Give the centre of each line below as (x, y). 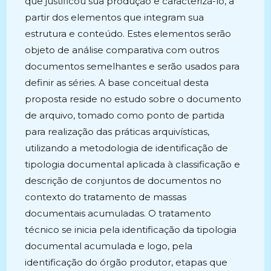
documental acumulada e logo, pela (109, 246)
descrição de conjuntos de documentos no (123, 181)
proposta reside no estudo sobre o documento (133, 99)
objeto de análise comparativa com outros (122, 50)
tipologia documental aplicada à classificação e (133, 164)
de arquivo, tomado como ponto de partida (125, 115)
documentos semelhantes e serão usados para (132, 66)
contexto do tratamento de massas (106, 197)
